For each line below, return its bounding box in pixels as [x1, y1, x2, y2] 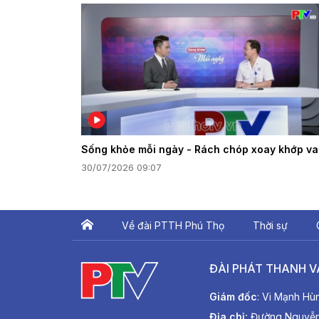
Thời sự [253, 219, 288, 231]
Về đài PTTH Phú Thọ [122, 219, 224, 231]
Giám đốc [209, 290, 257, 303]
